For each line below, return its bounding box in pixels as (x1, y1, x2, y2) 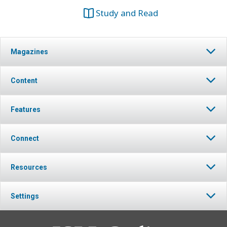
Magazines (11, 48, 48, 56)
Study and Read (96, 7, 159, 19)
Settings (11, 192, 39, 200)
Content (11, 77, 37, 85)
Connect (11, 134, 39, 142)
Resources (11, 163, 47, 171)
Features (11, 105, 41, 113)
